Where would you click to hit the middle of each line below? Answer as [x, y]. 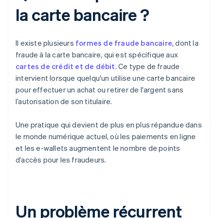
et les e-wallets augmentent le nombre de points [98, 148]
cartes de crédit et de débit [65, 66]
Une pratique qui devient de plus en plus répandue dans [109, 125]
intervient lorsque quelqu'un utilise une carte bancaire [106, 78]
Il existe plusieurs [45, 43]
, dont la [185, 43]
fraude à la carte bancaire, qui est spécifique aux [97, 55]
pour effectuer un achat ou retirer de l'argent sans [100, 90]
